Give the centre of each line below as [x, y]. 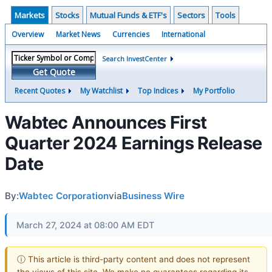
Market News [78, 34]
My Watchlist [101, 91]
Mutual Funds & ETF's [128, 15]
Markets [30, 15]
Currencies [131, 34]
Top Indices [158, 91]
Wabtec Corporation [64, 196]
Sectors [191, 15]
